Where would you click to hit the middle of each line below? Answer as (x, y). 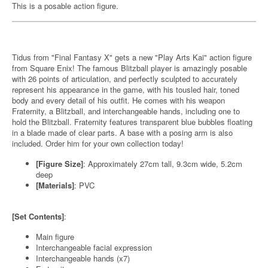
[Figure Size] (60, 164)
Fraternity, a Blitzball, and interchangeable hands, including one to (126, 111)
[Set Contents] (38, 216)
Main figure (55, 237)
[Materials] (55, 185)
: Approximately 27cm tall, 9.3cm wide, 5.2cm (163, 164)
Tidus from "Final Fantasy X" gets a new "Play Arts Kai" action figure (132, 57)
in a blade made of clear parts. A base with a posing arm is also (122, 133)
